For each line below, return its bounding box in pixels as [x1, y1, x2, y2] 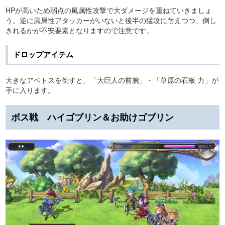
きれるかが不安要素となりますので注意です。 [6, 25, 153, 35]
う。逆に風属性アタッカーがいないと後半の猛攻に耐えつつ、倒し [6, 15, 216, 25]
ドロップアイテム [13, 48, 73, 60]
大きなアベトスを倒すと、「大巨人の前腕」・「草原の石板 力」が [6, 74, 218, 85]
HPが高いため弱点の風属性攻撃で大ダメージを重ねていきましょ [6, 5, 212, 15]
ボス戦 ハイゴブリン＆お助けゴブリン [11, 110, 174, 124]
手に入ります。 [6, 84, 55, 95]
